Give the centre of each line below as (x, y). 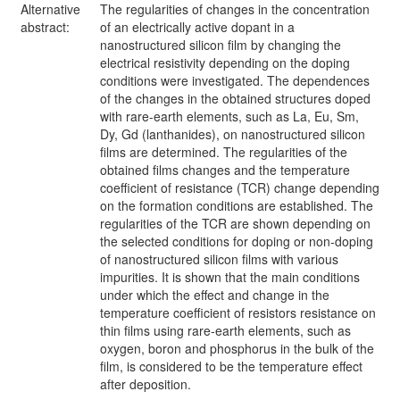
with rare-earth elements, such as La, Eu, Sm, (229, 116)
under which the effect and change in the (215, 295)
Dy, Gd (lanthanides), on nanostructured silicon (233, 134)
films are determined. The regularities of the (224, 152)
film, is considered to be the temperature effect (231, 366)
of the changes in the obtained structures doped (235, 98)
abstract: (47, 27)
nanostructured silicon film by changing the (221, 45)
